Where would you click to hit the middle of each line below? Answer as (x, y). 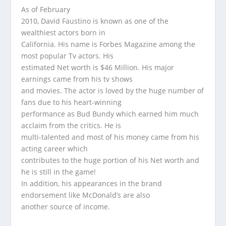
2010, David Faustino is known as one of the (95, 21)
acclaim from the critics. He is (71, 125)
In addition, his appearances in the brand (92, 183)
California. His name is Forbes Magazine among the (108, 44)
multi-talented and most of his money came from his (110, 137)
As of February (46, 9)
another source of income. (66, 206)
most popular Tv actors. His (68, 55)
